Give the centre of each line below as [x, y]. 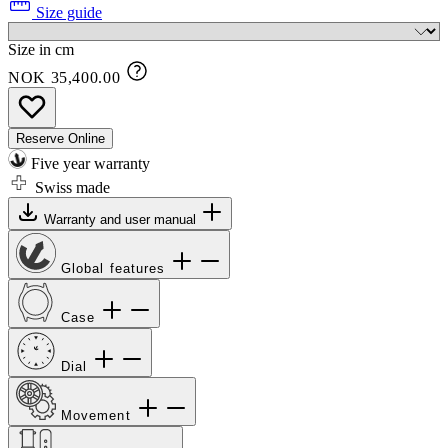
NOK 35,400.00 [64, 78]
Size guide [67, 13]
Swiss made [70, 188]
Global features [116, 269]
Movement [98, 416]
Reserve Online [60, 139]
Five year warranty [88, 164]
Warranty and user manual [122, 220]
